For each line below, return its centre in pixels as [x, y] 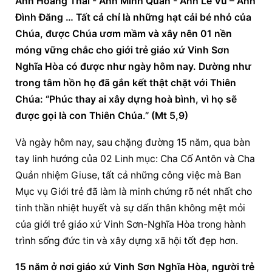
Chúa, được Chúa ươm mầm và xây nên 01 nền [124, 33]
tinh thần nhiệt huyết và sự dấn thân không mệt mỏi [131, 208]
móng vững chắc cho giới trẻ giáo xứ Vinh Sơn [123, 50]
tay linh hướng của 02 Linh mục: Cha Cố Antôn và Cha [135, 158]
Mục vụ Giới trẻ [50, 191]
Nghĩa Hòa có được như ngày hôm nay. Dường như [134, 66]
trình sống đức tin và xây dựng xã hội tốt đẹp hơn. [127, 240]
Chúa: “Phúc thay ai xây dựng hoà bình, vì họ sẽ [126, 99]
